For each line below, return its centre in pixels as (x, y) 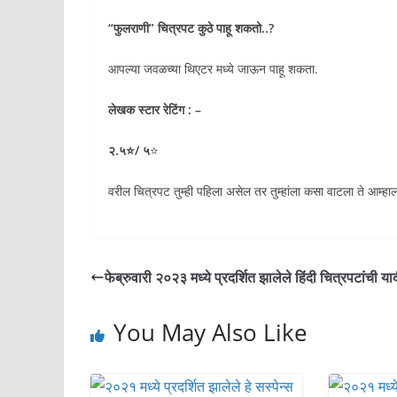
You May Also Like (210, 333)
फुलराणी (131, 28)
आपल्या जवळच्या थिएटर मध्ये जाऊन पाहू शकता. (213, 69)
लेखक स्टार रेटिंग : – (155, 110)
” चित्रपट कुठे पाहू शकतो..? (211, 28)
